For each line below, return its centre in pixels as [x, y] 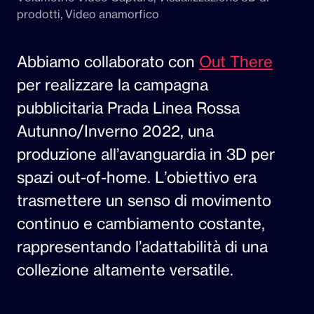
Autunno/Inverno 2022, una [115, 131]
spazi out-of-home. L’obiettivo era [137, 177]
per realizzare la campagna [112, 85]
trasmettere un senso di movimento [144, 200]
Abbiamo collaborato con [108, 62]
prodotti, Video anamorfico [88, 14]
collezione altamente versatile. [125, 270]
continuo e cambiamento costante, [141, 224]
